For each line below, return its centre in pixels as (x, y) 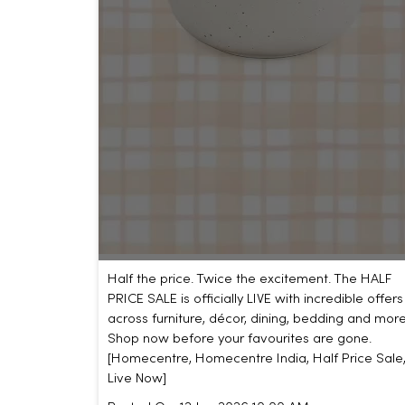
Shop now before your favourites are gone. (239, 339)
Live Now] (137, 379)
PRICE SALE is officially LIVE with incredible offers (255, 300)
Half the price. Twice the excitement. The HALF (249, 280)
